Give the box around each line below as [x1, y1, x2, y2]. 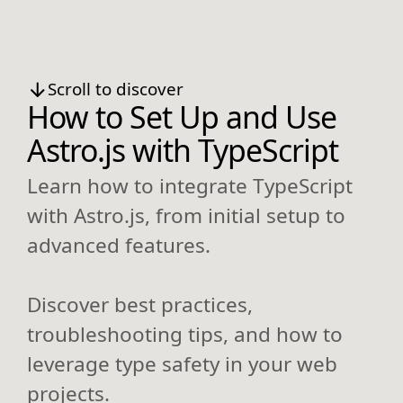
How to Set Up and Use [27, 96, 336, 139]
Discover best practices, [27, 290, 253, 318]
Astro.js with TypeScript [27, 130, 338, 172]
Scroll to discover [47, 77, 184, 101]
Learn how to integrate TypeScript [27, 171, 353, 200]
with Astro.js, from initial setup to [27, 201, 345, 229]
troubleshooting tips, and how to [27, 319, 343, 348]
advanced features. [27, 230, 210, 259]
